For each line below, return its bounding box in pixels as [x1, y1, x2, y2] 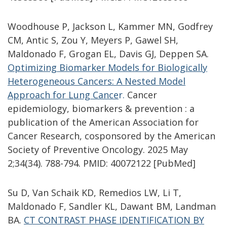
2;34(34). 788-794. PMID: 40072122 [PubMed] [8, 157, 196, 169]
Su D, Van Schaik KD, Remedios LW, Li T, [8, 186, 181, 199]
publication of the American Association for [8, 116, 199, 128]
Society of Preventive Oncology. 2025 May [8, 143, 188, 156]
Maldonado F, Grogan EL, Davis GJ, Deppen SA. [8, 48, 209, 60]
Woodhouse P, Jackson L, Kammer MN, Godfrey [8, 20, 213, 32]
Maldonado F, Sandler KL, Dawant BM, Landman [8, 200, 216, 213]
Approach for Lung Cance [8, 89, 119, 101]
